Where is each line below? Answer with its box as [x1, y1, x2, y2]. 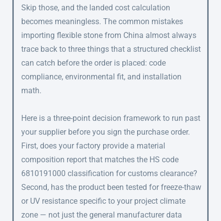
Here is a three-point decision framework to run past [21, 113, 200, 123]
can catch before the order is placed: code [21, 58, 166, 68]
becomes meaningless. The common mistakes [21, 17, 183, 27]
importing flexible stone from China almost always [21, 31, 196, 40]
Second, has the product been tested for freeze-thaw [21, 183, 201, 192]
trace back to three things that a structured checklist [21, 44, 201, 54]
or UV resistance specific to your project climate [21, 196, 185, 206]
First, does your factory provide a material [21, 141, 165, 151]
